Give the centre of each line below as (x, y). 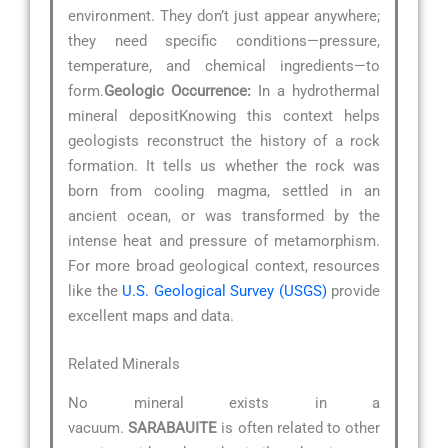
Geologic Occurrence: (177, 91)
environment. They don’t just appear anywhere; (224, 16)
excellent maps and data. (151, 316)
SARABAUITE (173, 428)
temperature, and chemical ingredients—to (224, 66)
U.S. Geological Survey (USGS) (224, 291)
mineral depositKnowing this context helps (224, 116)
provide (353, 291)
